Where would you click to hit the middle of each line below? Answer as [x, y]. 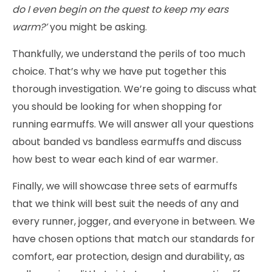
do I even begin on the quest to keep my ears [120, 10]
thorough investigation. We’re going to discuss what [134, 89]
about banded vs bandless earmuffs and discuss [127, 142]
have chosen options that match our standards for [134, 239]
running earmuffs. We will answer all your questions [133, 124]
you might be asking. [97, 27]
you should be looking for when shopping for [117, 107]
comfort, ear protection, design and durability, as [128, 257]
